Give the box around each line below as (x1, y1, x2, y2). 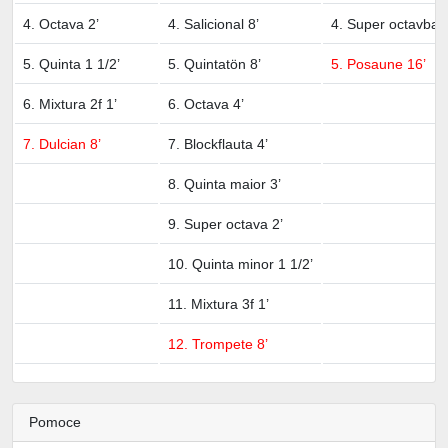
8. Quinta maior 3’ (168, 175, 281, 192)
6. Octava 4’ (168, 95, 244, 112)
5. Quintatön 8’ (168, 55, 261, 72)
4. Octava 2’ (23, 15, 99, 32)
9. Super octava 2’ (168, 215, 283, 232)
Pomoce (29, 413, 81, 430)
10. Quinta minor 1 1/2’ (168, 255, 313, 272)
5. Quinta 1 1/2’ (23, 55, 120, 72)
